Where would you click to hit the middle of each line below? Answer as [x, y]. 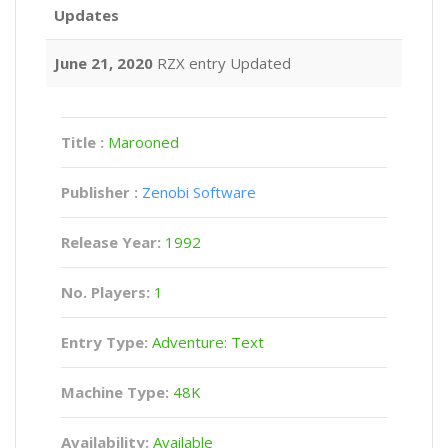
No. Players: [107, 292]
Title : [84, 142]
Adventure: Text [206, 342]
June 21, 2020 [103, 63]
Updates [86, 15]
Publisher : [99, 192]
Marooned [143, 142]
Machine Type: [115, 392]
